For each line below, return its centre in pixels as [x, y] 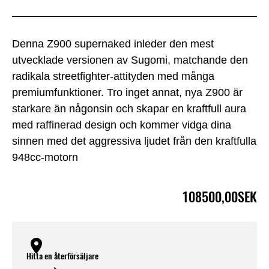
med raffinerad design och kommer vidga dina [122, 125]
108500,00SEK [219, 197]
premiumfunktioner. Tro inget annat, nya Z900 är [127, 93]
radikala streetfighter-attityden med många [113, 77]
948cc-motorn [45, 158]
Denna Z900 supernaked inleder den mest [113, 44]
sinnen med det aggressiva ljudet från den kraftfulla [134, 141]
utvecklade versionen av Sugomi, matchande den [130, 60]
